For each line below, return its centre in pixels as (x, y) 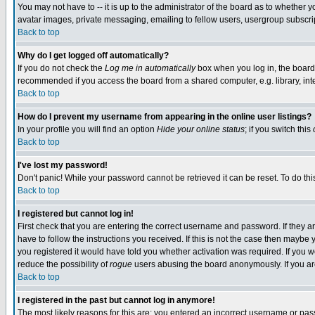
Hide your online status (201, 129)
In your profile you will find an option (87, 129)
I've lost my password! (63, 165)
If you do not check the (61, 68)
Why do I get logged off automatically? (93, 56)
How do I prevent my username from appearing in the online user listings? (165, 117)
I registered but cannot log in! (76, 214)
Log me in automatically (150, 68)
